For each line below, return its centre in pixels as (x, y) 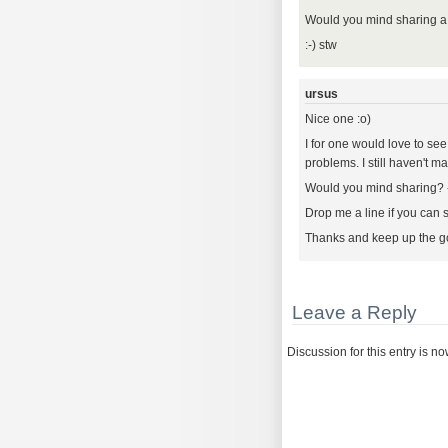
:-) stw (321, 44)
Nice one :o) (338, 119)
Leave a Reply (354, 311)
